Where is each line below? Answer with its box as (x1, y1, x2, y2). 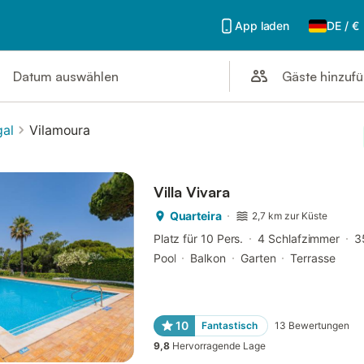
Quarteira (169, 209, 222, 223)
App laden (234, 19, 290, 32)
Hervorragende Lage (171, 340, 266, 353)
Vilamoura (29, 122, 90, 138)
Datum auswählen (13, 68, 119, 84)
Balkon (190, 251, 226, 265)
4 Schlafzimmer (258, 232, 340, 245)
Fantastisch (201, 319, 258, 332)
